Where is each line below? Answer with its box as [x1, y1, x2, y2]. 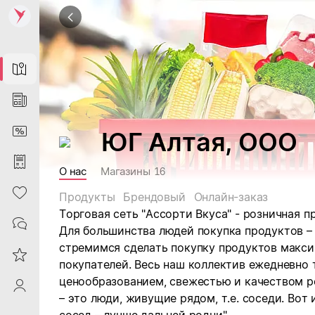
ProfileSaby [13, 278, 27, 292]
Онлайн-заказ [193, 190, 269, 204]
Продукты [59, 190, 115, 204]
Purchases [13, 155, 27, 169]
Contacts [13, 217, 27, 231]
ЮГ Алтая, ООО [101, 127, 297, 157]
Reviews [13, 247, 27, 262]
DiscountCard [13, 124, 27, 138]
